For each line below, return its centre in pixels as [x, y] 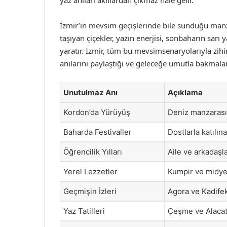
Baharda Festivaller [98, 132]
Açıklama [185, 92]
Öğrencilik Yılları [93, 152]
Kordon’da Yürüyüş [97, 112]
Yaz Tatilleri [84, 211]
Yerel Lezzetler [90, 172]
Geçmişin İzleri [90, 191]
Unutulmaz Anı [90, 92]
